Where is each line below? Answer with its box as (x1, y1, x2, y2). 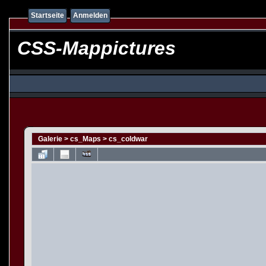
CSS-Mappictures (12, 37, 176, 59)
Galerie (38, 135, 62, 143)
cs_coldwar (109, 135, 148, 143)
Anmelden (73, 11, 107, 20)
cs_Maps (70, 135, 101, 143)
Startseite (31, 11, 64, 20)
